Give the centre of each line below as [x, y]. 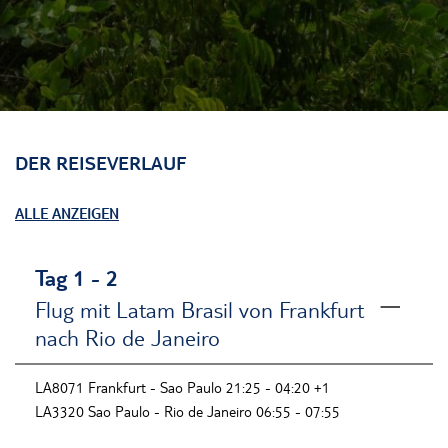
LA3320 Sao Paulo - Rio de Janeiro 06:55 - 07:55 [187, 411]
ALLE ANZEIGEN [67, 213]
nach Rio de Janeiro [127, 337]
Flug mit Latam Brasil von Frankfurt [199, 309]
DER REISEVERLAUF [100, 163]
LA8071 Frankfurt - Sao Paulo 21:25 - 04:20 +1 [182, 387]
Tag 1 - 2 [76, 277]
